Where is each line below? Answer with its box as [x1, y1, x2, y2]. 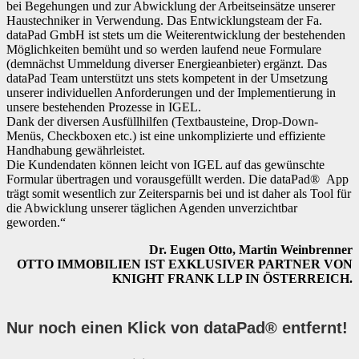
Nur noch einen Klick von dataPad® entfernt [6, 319, 342, 337]
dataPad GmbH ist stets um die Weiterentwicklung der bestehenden [6, 28, 345, 42]
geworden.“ [6, 216, 66, 230]
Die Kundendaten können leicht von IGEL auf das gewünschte [6, 158, 325, 172]
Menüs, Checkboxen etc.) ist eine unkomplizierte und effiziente [6, 129, 325, 143]
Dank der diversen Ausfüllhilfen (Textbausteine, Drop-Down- [6, 115, 318, 129]
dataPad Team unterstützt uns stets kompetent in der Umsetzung [6, 71, 328, 86]
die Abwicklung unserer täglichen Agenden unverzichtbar [6, 201, 297, 216]
